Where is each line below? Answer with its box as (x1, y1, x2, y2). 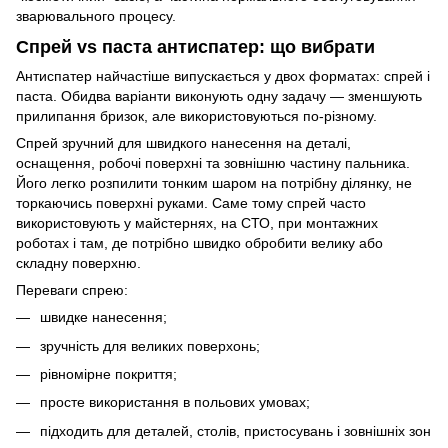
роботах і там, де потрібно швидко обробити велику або (16, 235, 383, 252)
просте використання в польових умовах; (40, 394, 310, 411)
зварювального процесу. (16, 7, 176, 24)
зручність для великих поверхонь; (40, 337, 260, 354)
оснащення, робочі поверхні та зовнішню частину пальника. (16, 155, 410, 172)
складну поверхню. (16, 255, 141, 272)
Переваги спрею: (16, 282, 128, 299)
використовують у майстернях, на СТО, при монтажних (16, 215, 378, 232)
